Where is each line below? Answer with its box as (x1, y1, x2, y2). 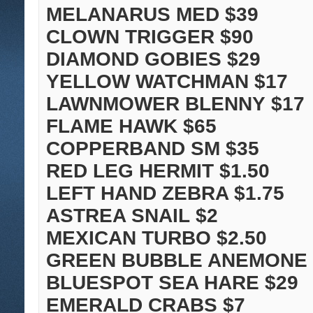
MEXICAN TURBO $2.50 (46, 227, 267, 249)
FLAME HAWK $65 (46, 115, 217, 138)
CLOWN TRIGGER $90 (46, 26, 254, 48)
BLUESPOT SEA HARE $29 (46, 272, 298, 294)
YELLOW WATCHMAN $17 (46, 71, 288, 93)
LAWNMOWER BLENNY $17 (46, 93, 305, 115)
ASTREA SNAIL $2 (46, 205, 218, 227)
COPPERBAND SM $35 (46, 138, 259, 160)
